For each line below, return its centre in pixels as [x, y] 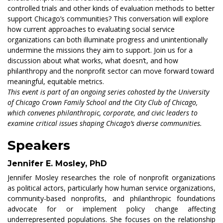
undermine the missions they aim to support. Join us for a [100, 50]
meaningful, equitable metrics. [56, 82]
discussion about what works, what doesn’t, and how [93, 61]
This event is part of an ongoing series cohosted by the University [108, 92]
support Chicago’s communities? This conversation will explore [108, 19]
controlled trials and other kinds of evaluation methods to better [111, 8]
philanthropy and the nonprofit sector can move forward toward [111, 71]
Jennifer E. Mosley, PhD [57, 164]
